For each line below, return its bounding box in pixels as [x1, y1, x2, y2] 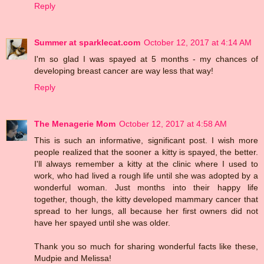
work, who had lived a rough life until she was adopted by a [34, 170, 258, 180]
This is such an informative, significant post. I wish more [34, 135, 258, 145]
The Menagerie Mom [34, 118, 115, 128]
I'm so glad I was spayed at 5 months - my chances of [34, 54, 258, 64]
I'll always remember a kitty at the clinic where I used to [34, 159, 258, 169]
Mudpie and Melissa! [34, 253, 111, 263]
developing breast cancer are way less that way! [34, 65, 213, 75]
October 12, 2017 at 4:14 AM [144, 37, 252, 47]
